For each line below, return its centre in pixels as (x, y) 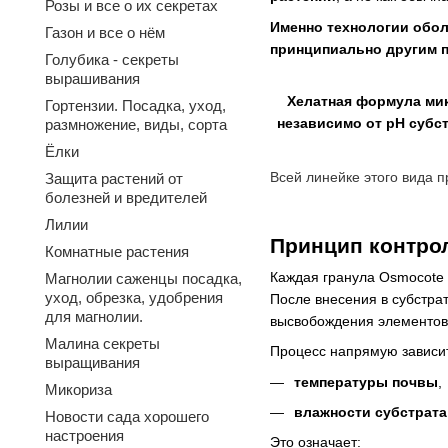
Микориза (78, 389)
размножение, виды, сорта (136, 124)
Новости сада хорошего (127, 416)
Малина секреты (102, 343)
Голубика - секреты (112, 59)
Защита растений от (114, 178)
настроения (84, 435)
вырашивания (92, 78)
